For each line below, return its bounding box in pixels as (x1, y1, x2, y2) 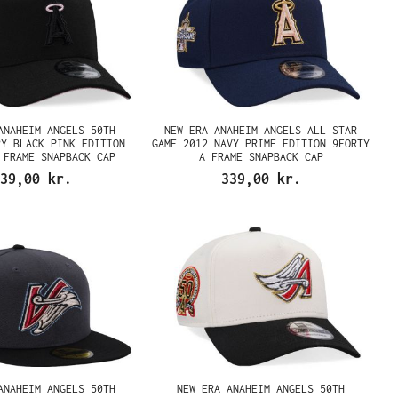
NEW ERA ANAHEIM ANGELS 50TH (177, 382, 346, 395)
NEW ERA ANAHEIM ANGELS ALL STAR (164, 123, 358, 137)
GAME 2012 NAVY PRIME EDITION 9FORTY (152, 137, 370, 150)
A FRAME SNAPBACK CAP (198, 150, 323, 163)
